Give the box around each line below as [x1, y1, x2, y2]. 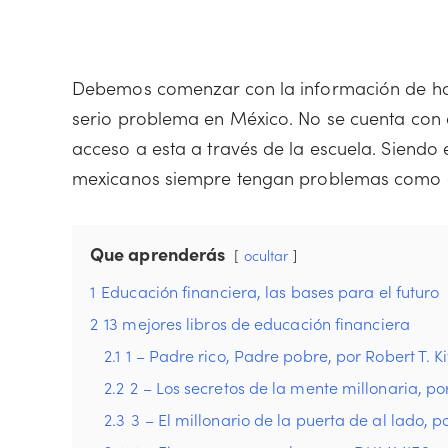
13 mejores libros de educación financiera [104, 312, 410, 334]
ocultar [243, 245, 289, 265]
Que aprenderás [90, 241, 226, 266]
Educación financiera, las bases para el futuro [101, 280, 440, 302]
